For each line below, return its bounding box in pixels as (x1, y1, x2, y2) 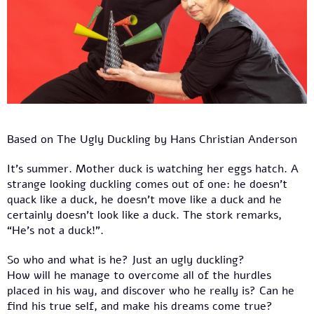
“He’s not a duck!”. (7, 223, 104, 239)
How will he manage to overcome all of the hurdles (7, 268, 271, 284)
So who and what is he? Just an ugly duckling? (7, 252, 245, 268)
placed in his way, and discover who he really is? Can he (7, 283, 294, 299)
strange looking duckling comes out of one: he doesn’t (7, 177, 287, 193)
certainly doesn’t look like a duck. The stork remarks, (7, 207, 282, 224)
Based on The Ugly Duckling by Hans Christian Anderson (7, 132, 297, 148)
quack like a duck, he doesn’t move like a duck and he (7, 192, 282, 208)
